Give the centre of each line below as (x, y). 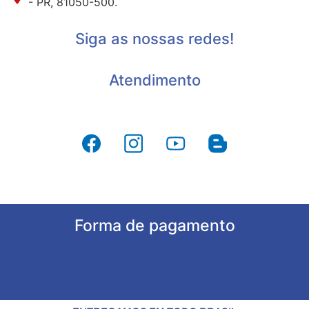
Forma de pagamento (154, 225)
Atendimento (154, 80)
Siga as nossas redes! (154, 39)
